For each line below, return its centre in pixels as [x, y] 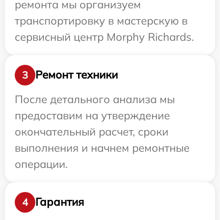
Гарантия [60, 202]
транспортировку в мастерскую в [101, 20]
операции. [41, 164]
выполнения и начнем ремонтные [102, 148]
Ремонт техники [77, 75]
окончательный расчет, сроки [92, 131]
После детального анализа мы [95, 99]
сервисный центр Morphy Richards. [104, 37]
